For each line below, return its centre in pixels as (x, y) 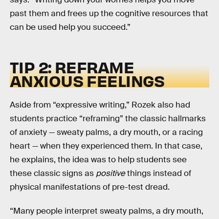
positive (110, 173)
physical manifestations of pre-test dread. (90, 187)
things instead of (158, 173)
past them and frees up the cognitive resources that (109, 13)
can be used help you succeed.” (70, 27)
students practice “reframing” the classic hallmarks (108, 118)
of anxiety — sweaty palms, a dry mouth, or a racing (106, 132)
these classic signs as (53, 173)
